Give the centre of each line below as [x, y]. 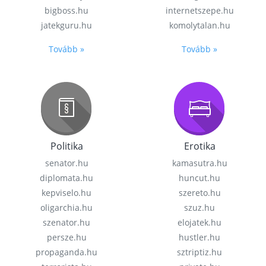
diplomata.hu [66, 178]
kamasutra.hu [199, 163]
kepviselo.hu [66, 193]
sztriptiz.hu [199, 252]
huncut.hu [199, 178]
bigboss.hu [66, 10]
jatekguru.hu [66, 25]
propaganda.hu [66, 252]
